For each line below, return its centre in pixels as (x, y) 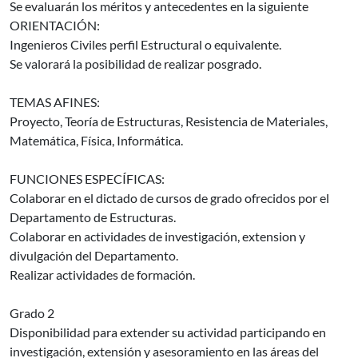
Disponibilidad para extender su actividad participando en (168, 332)
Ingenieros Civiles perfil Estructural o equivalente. (145, 44)
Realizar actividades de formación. (102, 274)
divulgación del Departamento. (94, 255)
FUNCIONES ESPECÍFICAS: (87, 179)
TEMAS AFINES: (55, 102)
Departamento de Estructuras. (93, 217)
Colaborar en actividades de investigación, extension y (157, 236)
